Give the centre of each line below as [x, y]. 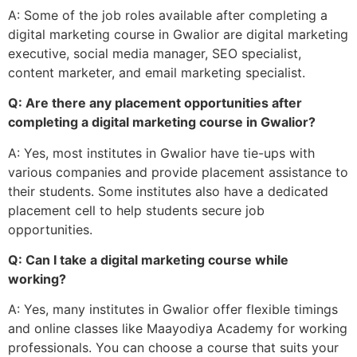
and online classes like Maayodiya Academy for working [178, 329]
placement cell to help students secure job [136, 210]
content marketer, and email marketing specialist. [157, 72]
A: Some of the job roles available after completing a [168, 15]
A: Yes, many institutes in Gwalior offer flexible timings [173, 310]
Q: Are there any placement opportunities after [155, 103]
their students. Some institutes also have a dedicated [168, 191]
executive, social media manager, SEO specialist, [155, 53]
